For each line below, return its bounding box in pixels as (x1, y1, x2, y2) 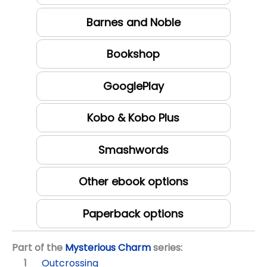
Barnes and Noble (86, 14, 181, 30)
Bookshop (107, 46, 160, 62)
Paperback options (83, 206, 184, 221)
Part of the (12, 241, 65, 255)
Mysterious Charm (65, 241, 151, 255)
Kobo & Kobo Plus (87, 110, 180, 126)
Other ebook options (78, 174, 188, 190)
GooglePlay (103, 78, 164, 94)
